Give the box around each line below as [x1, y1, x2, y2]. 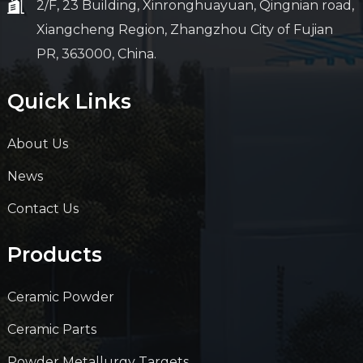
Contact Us [6, 201, 79, 217]
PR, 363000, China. [36, 46, 156, 62]
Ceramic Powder [6, 289, 114, 305]
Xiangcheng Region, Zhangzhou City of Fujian [36, 22, 333, 38]
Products [6, 242, 102, 267]
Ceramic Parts [6, 322, 96, 338]
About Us [6, 136, 68, 152]
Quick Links [6, 89, 131, 114]
